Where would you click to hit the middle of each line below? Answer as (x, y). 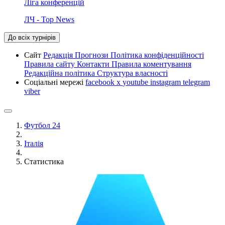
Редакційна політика (61, 73)
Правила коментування (151, 64)
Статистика (44, 161)
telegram (196, 82)
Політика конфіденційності (157, 55)
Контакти (94, 64)
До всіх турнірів (32, 37)
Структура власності (132, 73)
